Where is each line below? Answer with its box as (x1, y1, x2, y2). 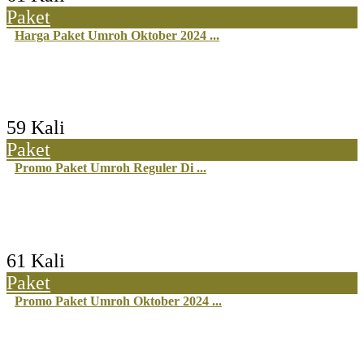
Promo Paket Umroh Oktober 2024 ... (15, 293, 222, 308)
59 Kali (6, 117, 65, 139)
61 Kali (6, 249, 65, 271)
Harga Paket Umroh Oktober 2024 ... (15, 28, 219, 43)
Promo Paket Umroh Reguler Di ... (15, 161, 206, 175)
